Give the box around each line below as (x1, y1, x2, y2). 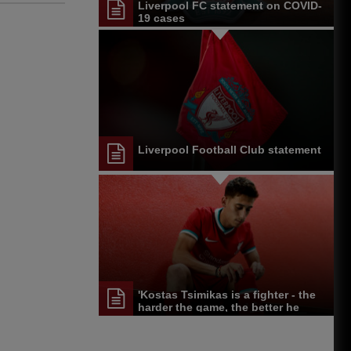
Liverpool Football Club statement (138, 143, 321, 157)
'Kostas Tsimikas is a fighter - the (138, 288, 316, 301)
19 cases (138, 11, 185, 24)
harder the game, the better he (138, 300, 299, 313)
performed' (138, 313, 195, 326)
